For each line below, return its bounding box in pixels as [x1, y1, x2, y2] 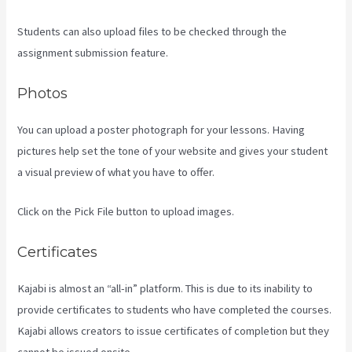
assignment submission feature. [17, 46, 169, 60]
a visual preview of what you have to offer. [17, 164, 215, 179]
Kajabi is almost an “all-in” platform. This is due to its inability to [17, 280, 313, 295]
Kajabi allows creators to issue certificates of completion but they [17, 323, 330, 338]
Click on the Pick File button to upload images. [17, 204, 235, 219]
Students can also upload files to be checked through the [17, 24, 288, 39]
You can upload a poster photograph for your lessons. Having [17, 122, 306, 137]
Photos [17, 83, 68, 102]
